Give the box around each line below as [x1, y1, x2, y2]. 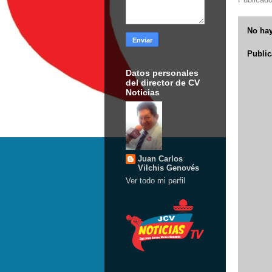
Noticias [126, 87, 160, 97]
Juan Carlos [138, 154, 183, 163]
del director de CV [126, 78, 200, 87]
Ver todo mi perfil [126, 176, 185, 185]
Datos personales [126, 68, 199, 78]
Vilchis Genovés [138, 163, 199, 172]
